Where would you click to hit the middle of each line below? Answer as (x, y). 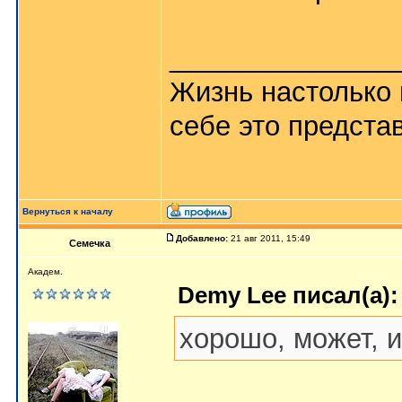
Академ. (45, 271)
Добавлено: (202, 238)
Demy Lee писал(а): (288, 295)
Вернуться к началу (68, 211)
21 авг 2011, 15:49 (271, 238)
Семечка (90, 243)
